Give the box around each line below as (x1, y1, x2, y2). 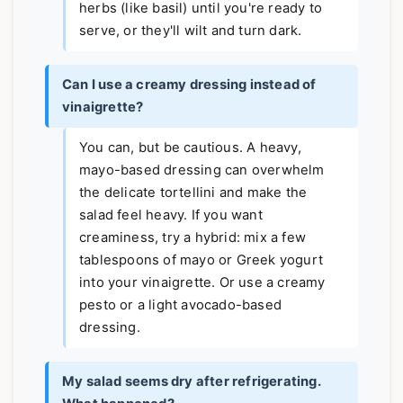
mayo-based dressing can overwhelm (79, 162, 325, 179)
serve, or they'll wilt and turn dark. (79, 22, 302, 40)
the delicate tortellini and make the (79, 184, 308, 201)
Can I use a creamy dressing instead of (62, 76, 317, 94)
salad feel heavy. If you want (79, 207, 263, 224)
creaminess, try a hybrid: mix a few (79, 229, 306, 246)
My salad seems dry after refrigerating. (62, 373, 321, 390)
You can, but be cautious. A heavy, (79, 139, 301, 157)
